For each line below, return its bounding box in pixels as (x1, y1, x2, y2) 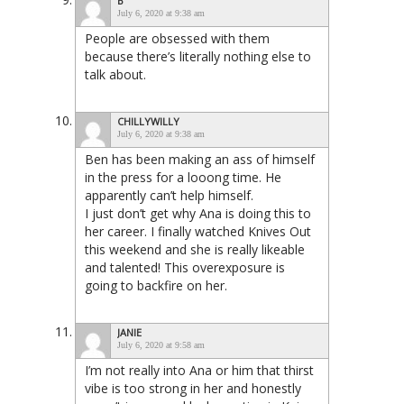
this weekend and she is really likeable (85, 241, 305, 258)
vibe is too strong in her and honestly (85, 380, 301, 397)
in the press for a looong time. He (85, 169, 281, 186)
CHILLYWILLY (117, 115, 179, 128)
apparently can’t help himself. (85, 187, 253, 204)
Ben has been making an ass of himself (85, 151, 315, 168)
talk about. (85, 66, 146, 83)
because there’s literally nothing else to (85, 48, 311, 65)
